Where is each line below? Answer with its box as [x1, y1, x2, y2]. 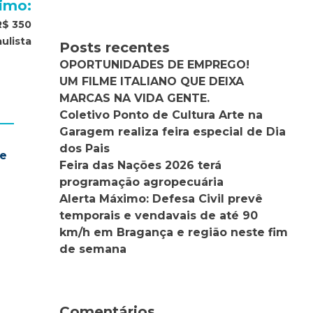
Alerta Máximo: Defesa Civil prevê [59, 191, 263, 205]
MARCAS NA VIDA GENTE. [59, 91, 210, 105]
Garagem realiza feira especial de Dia [59, 124, 286, 138]
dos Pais [59, 141, 110, 155]
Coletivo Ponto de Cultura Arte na [59, 108, 263, 122]
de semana [59, 242, 127, 256]
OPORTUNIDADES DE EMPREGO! [59, 57, 250, 71]
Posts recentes [59, 38, 170, 56]
